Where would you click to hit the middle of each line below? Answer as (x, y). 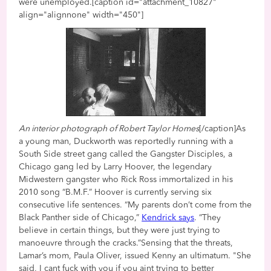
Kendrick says (168, 217)
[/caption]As (223, 129)
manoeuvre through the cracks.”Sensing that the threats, (126, 243)
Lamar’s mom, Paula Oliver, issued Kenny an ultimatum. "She (135, 256)
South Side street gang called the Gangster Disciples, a (126, 154)
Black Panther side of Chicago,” (80, 217)
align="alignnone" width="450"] (81, 15)
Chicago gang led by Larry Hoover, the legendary (116, 167)
